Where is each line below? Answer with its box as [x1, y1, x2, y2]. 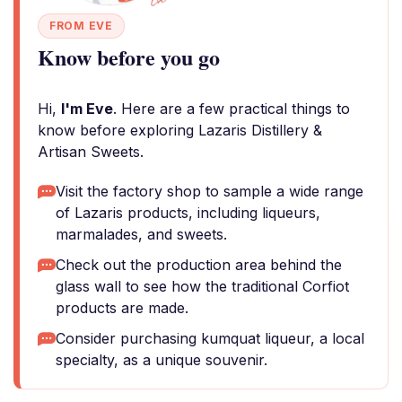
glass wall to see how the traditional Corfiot [56, 277, 349, 295]
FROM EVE [49, 19, 113, 32]
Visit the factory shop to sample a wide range [56, 182, 363, 200]
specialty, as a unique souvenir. [56, 351, 267, 369]
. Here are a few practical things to [113, 100, 350, 118]
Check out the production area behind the [56, 256, 342, 274]
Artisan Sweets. [38, 143, 144, 161]
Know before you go [38, 41, 220, 73]
